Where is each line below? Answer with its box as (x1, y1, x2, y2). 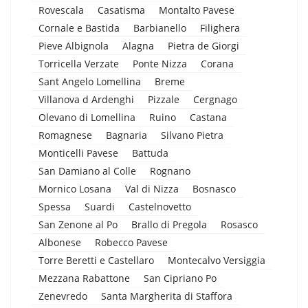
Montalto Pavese (159, 3, 234, 16)
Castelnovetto (129, 199, 191, 213)
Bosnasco (192, 181, 236, 195)
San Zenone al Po (38, 217, 118, 231)
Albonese (38, 235, 81, 249)
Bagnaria (106, 128, 147, 142)
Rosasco (221, 217, 258, 231)
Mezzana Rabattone (38, 271, 130, 285)
